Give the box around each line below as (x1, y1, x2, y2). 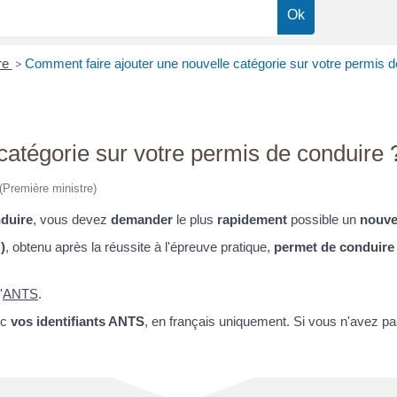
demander (111, 211, 173, 227)
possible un (287, 211, 360, 227)
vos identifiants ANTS (11, 314, 144, 330)
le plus (173, 211, 217, 227)
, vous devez (33, 211, 111, 227)
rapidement (217, 211, 287, 227)
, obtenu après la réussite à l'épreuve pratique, (5, 239, 274, 255)
